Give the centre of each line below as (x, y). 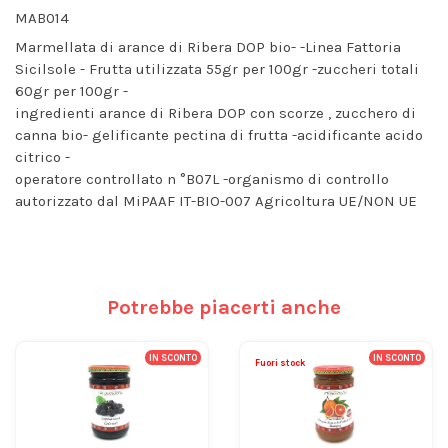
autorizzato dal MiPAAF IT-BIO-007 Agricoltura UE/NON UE (216, 201)
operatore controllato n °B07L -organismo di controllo (202, 179)
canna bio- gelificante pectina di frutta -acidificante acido (219, 135)
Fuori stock (280, 363)
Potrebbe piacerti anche (224, 306)
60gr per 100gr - (71, 91)
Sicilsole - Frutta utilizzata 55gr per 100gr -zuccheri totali (217, 69)
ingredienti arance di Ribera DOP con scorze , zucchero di (215, 113)
